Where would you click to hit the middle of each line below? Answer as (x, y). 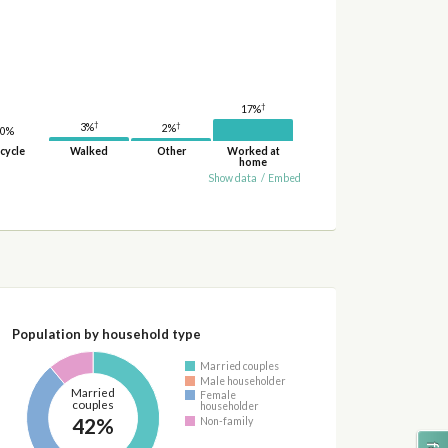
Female (218, 395)
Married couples (240, 366)
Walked (89, 150)
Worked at (253, 150)
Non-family (227, 420)
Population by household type (106, 333)
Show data (233, 177)
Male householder (243, 380)
